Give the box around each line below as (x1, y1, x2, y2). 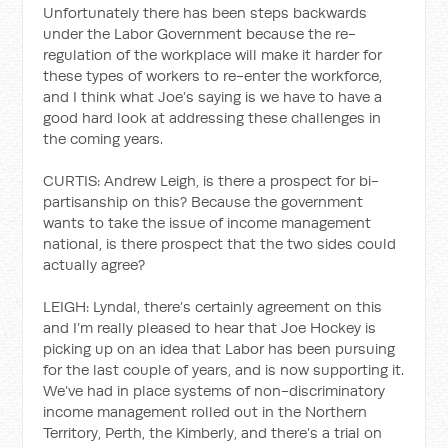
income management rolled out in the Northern (43, 401, 368, 421)
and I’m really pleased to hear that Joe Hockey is (43, 317, 377, 337)
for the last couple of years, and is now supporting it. (43, 359, 405, 379)
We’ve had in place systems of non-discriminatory (43, 380, 386, 400)
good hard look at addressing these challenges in (43, 107, 382, 127)
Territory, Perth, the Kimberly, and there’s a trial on (43, 422, 383, 442)
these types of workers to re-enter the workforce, (43, 65, 383, 85)
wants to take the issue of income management (43, 212, 372, 232)
